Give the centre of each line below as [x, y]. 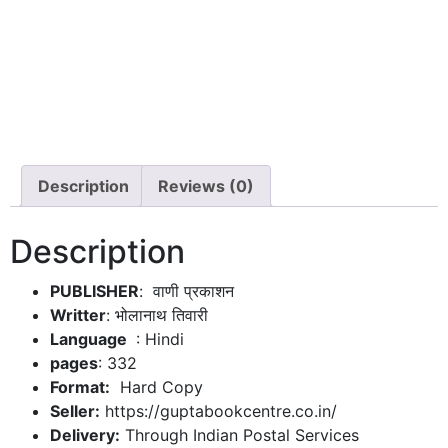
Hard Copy [156, 386]
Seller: [75, 410]
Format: [80, 386]
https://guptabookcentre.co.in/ [218, 410]
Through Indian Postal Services [239, 434]
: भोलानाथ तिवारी [157, 314]
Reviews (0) [206, 186]
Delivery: [85, 434]
